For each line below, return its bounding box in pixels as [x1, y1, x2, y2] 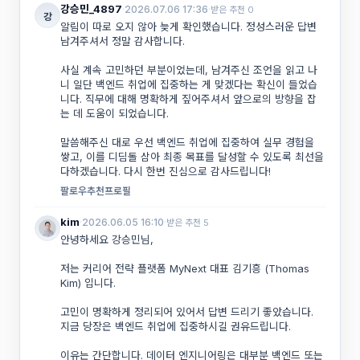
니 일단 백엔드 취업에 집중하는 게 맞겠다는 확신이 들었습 [60, 78, 317, 91]
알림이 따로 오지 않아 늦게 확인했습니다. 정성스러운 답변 [60, 20, 317, 33]
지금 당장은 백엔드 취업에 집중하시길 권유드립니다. [60, 320, 291, 333]
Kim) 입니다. [60, 276, 119, 289]
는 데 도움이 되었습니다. [60, 107, 169, 120]
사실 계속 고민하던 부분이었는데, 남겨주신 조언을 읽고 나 [60, 63, 317, 76]
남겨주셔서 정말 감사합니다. [60, 35, 185, 47]
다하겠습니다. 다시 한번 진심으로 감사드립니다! [60, 165, 271, 178]
